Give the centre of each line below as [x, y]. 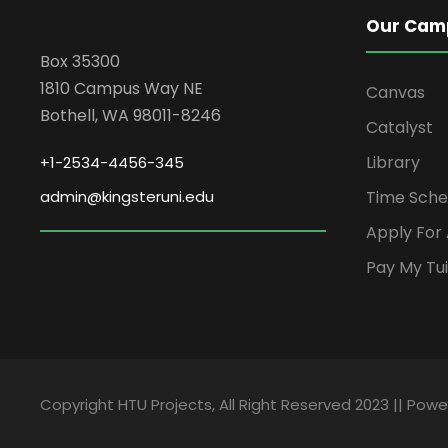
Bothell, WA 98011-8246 [130, 116]
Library [393, 163]
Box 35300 [80, 62]
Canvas [395, 93]
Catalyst [399, 128]
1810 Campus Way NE [121, 89]
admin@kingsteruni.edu [127, 197]
